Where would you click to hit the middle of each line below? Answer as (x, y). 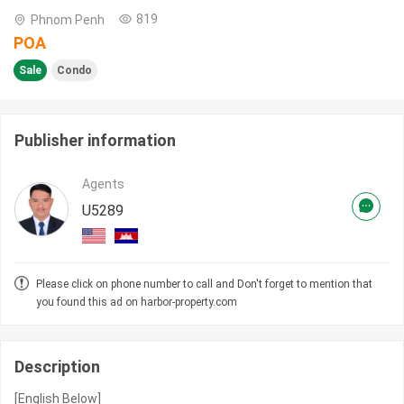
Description (57, 367)
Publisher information (95, 141)
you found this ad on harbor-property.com (137, 303)
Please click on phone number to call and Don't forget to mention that (204, 285)
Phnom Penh (68, 20)
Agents (103, 184)
